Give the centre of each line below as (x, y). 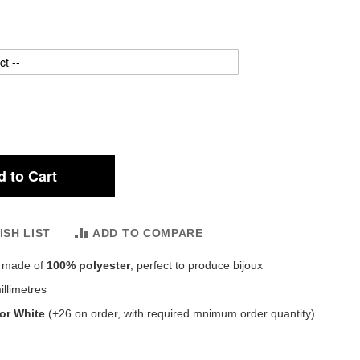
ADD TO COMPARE (148, 233)
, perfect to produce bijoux (196, 265)
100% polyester (88, 265)
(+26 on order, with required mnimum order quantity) (182, 313)
